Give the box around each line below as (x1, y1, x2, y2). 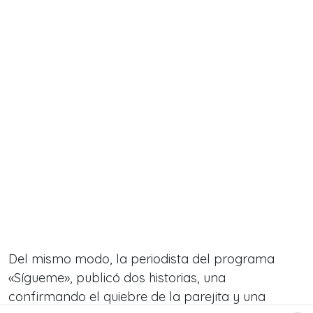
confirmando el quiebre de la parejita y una (8, 289, 265, 305)
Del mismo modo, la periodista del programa (8, 251, 275, 268)
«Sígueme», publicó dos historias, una (8, 270, 226, 286)
